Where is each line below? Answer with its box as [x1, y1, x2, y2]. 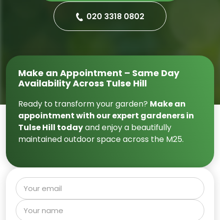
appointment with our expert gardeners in [18, 110, 194, 121]
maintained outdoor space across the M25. [18, 133, 184, 145]
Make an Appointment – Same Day [18, 66, 179, 79]
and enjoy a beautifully [83, 121, 171, 133]
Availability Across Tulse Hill [18, 77, 147, 89]
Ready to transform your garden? [18, 98, 150, 110]
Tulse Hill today [18, 121, 83, 133]
